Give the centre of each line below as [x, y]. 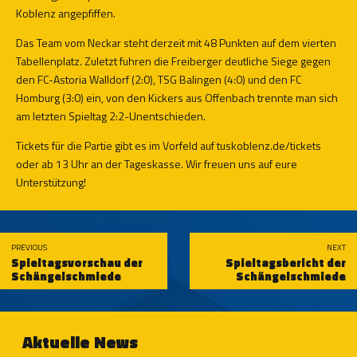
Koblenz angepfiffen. [66, 14]
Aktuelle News [80, 342]
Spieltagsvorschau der [77, 263]
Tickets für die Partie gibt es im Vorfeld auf [116, 146]
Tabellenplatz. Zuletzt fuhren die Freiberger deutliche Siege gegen [173, 61]
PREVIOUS [29, 247]
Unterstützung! [51, 182]
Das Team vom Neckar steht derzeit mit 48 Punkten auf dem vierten [176, 43]
